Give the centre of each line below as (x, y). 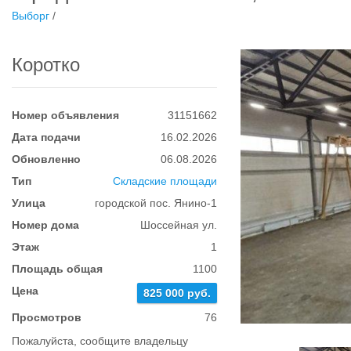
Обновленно (46, 159)
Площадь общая (57, 269)
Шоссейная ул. (179, 225)
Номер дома (45, 225)
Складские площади (165, 181)
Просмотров (47, 317)
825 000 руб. (177, 293)
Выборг (31, 16)
